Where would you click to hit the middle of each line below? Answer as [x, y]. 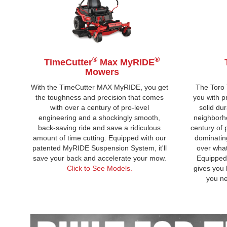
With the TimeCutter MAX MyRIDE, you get [99, 87]
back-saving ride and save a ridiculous [100, 127]
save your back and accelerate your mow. [99, 158]
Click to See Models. [99, 168]
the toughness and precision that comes [99, 97]
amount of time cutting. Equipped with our [99, 138]
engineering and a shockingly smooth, [100, 117]
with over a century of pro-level [99, 107]
